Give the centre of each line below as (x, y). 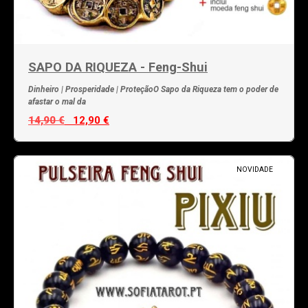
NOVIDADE (254, 170)
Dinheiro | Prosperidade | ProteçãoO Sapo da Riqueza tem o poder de (153, 90)
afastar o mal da (57, 102)
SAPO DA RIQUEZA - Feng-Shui (118, 67)
